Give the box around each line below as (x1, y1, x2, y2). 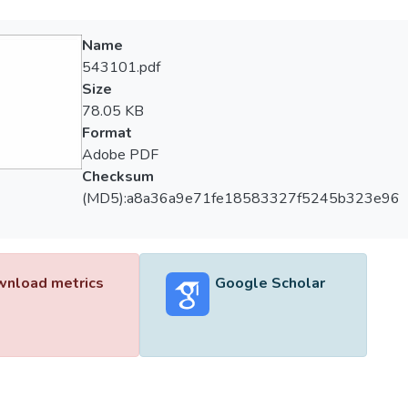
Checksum (81, 167, 154, 187)
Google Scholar (214, 273, 325, 293)
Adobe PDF (81, 145, 158, 165)
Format (81, 123, 132, 143)
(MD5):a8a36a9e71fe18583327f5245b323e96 (81, 189, 400, 209)
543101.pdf (81, 57, 160, 77)
